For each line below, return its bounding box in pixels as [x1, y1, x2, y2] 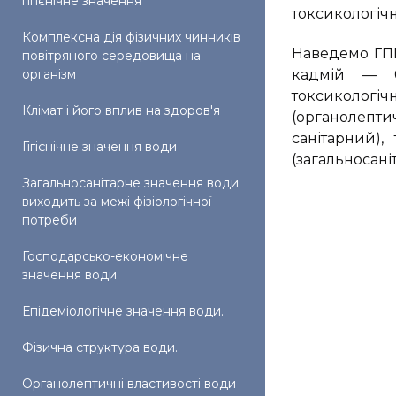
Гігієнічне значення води [22, 139, 177, 155]
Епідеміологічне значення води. [22, 303, 224, 319]
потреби [22, 212, 77, 228]
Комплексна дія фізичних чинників [22, 29, 240, 45]
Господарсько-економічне [22, 248, 188, 264]
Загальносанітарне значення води [22, 175, 239, 191]
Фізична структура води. [22, 339, 178, 355]
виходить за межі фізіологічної [22, 194, 211, 209]
